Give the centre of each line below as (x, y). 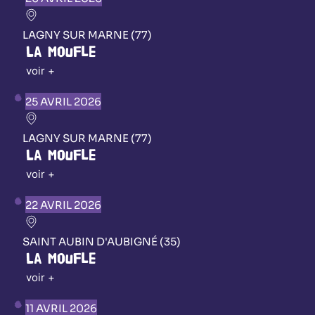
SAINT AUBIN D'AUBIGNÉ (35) (102, 241)
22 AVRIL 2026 (63, 205)
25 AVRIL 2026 (63, 101)
